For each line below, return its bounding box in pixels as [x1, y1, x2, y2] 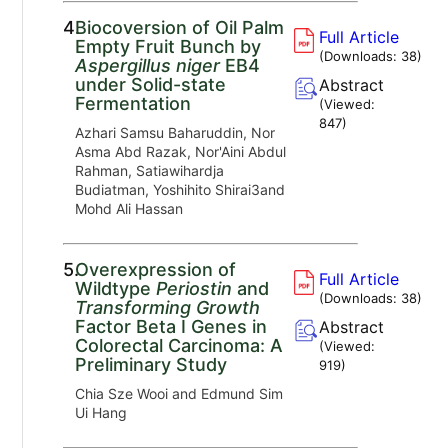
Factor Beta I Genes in [75, 315, 268, 337]
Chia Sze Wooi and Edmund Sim [75, 384, 284, 402]
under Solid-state [75, 73, 227, 95]
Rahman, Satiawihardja [75, 161, 225, 179]
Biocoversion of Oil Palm [75, 16, 285, 38]
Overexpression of [75, 258, 237, 280]
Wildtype [75, 277, 157, 299]
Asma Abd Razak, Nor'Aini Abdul [75, 142, 287, 160]
